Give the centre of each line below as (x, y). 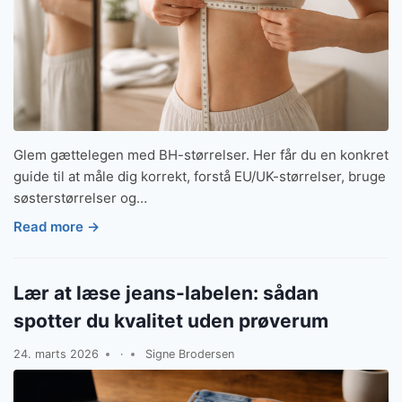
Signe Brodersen (189, 354)
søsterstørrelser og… (80, 198)
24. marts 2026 (56, 354)
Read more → (57, 226)
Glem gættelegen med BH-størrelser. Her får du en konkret (201, 155)
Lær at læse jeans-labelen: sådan (166, 293)
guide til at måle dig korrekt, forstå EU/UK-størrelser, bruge (200, 177)
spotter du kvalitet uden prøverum (171, 320)
